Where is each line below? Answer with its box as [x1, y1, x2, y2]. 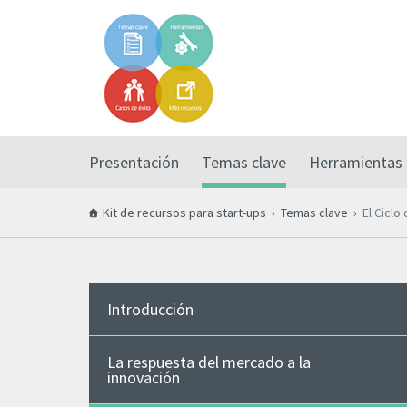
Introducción [106, 299, 194, 320]
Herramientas [308, 152, 402, 173]
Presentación [88, 152, 179, 173]
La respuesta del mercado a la [106, 352, 311, 372]
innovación [106, 367, 180, 388]
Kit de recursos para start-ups [102, 204, 266, 221]
